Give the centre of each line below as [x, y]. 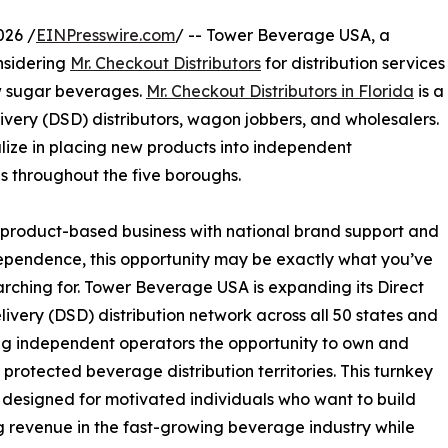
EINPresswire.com [105, 35]
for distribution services [353, 63]
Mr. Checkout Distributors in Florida [280, 91]
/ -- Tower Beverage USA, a [282, 35]
